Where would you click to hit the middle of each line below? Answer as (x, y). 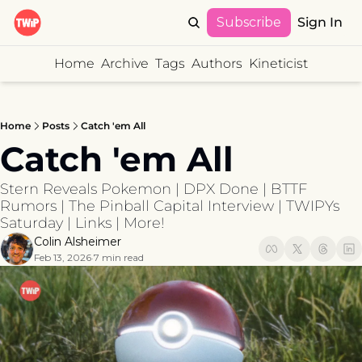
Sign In (320, 22)
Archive (124, 63)
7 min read (119, 257)
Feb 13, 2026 (63, 257)
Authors (217, 63)
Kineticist (278, 63)
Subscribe (249, 22)
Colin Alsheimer (78, 242)
